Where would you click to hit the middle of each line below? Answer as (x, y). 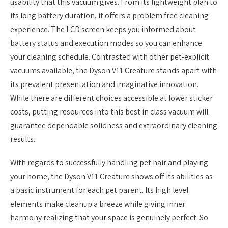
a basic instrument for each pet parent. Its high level (99, 190)
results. (23, 139)
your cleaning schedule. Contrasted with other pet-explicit (110, 57)
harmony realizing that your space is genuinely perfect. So (109, 218)
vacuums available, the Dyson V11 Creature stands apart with (113, 71)
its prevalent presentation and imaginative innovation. (104, 84)
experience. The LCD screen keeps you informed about (103, 30)
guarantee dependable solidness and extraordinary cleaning (114, 126)
